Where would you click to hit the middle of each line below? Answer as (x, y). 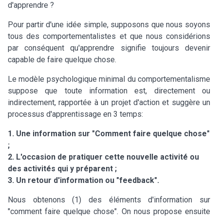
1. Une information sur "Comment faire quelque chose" (109, 133)
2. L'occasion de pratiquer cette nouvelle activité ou (103, 157)
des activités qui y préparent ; (62, 168)
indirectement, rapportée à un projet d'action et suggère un (109, 102)
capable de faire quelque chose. (62, 59)
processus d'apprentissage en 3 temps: (75, 114)
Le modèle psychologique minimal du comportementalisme (109, 79)
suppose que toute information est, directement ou (109, 91)
